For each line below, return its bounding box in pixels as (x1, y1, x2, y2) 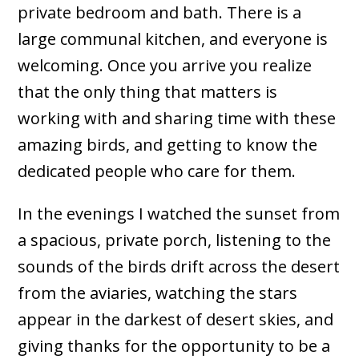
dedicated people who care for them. (18, 160, 296, 183)
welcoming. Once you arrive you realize (18, 54, 313, 77)
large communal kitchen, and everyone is (18, 28, 329, 50)
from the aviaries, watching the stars (18, 282, 298, 305)
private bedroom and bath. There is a (18, 2, 302, 24)
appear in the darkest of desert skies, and (18, 309, 334, 331)
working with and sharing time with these (18, 107, 337, 130)
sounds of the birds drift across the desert (18, 256, 341, 278)
